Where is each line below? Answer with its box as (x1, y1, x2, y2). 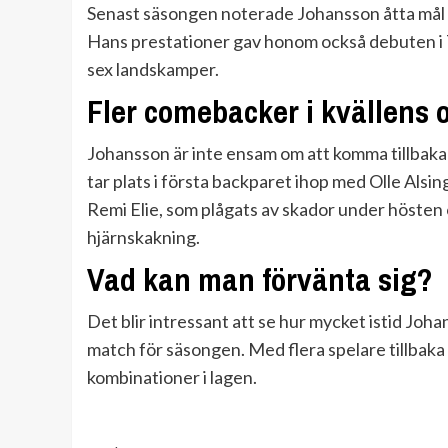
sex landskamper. (87, 57, 219, 80)
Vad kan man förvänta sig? (87, 257, 433, 301)
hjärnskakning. (87, 225, 200, 248)
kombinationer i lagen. (87, 365, 257, 388)
